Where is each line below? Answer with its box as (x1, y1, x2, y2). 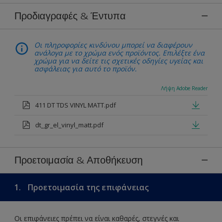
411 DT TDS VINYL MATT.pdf (35, 100, 116, 110)
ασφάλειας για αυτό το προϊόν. (34, 63, 137, 73)
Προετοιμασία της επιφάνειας (26, 181, 149, 193)
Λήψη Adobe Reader (161, 84, 208, 92)
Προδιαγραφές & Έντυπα (14, 9, 126, 22)
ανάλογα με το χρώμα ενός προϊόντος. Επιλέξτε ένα (34, 48, 205, 57)
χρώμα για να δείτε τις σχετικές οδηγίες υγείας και (34, 55, 203, 65)
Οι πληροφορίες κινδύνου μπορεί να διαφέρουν (34, 40, 192, 50)
